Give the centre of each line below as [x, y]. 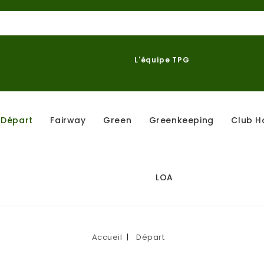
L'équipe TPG [162, 60]
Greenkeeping [181, 120]
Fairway [68, 120]
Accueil [107, 237]
